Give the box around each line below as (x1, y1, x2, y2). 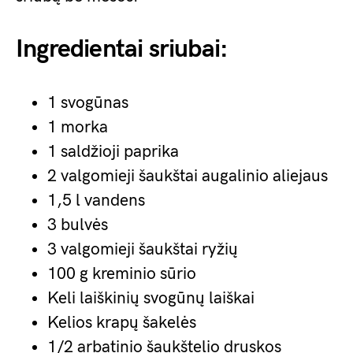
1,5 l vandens (47, 191, 145, 210)
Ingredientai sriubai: (16, 34, 229, 65)
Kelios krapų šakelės (47, 313, 196, 333)
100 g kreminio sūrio (47, 264, 196, 284)
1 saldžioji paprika (47, 142, 179, 162)
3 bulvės (47, 215, 108, 235)
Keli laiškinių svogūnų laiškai (47, 288, 255, 308)
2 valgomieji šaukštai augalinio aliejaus (47, 166, 328, 186)
